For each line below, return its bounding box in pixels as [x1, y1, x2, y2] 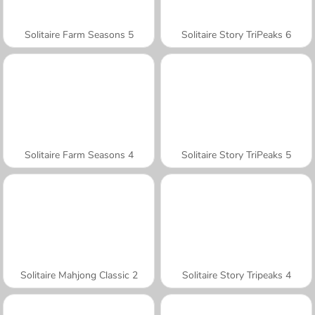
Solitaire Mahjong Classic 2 [20, 268, 138, 282]
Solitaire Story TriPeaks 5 [181, 148, 291, 162]
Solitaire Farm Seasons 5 [24, 27, 134, 41]
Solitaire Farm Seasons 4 [24, 148, 134, 162]
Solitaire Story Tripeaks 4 [181, 268, 291, 282]
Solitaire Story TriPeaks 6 [181, 27, 291, 41]
